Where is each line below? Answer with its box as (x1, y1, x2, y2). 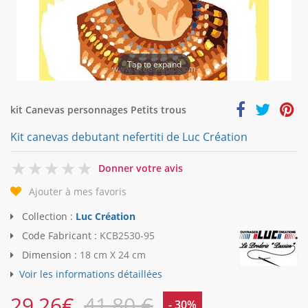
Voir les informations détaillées (19, 267, 162, 281)
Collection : (19, 210, 76, 223)
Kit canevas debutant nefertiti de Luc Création (10, 129, 247, 144)
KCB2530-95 (100, 229, 155, 243)
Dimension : (19, 248, 80, 262)
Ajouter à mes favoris (29, 185, 126, 199)
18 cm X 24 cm (80, 248, 146, 262)
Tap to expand (126, 58, 181, 70)
